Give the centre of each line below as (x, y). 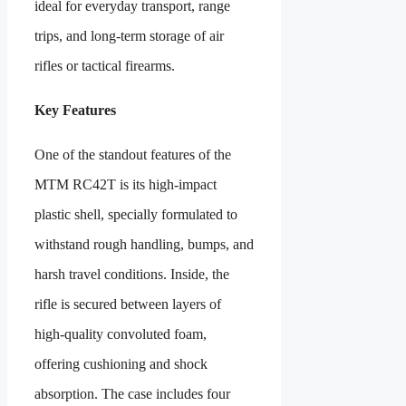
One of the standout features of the (133, 155)
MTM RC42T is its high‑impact (126, 185)
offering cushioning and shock (121, 364)
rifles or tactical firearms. (105, 66)
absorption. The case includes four (132, 394)
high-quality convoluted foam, (121, 334)
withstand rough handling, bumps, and (144, 245)
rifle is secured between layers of (128, 304)
